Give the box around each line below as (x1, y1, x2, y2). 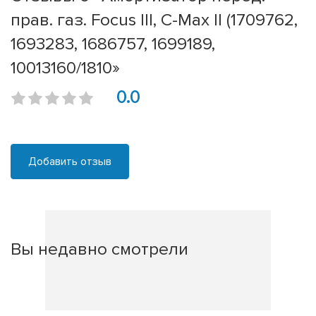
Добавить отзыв (28, 154, 111, 169)
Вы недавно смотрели (11, 238, 188, 260)
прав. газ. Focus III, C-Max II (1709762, (11, 9, 298, 31)
